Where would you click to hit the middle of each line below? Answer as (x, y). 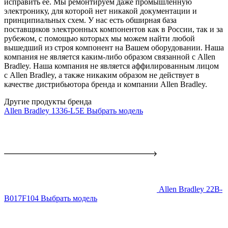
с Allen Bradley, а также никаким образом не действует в (102, 75)
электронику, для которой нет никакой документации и (101, 11)
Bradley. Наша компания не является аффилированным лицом (111, 66)
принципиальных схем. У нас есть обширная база (90, 20)
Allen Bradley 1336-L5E (44, 111)
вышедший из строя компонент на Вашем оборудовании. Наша (114, 48)
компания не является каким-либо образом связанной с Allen (110, 57)
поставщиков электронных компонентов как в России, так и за (113, 30)
